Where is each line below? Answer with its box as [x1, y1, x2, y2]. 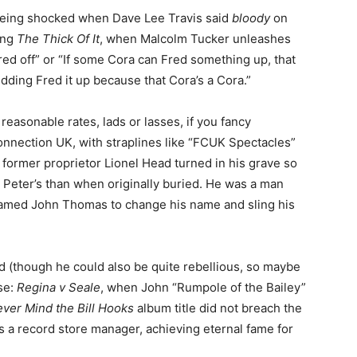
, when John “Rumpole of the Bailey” [100, 280, 306, 296]
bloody [232, 10, 270, 26]
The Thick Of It [17, 31, 100, 47]
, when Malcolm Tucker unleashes [100, 31, 291, 47]
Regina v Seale [17, 280, 100, 296]
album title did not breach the [134, 300, 302, 316]
